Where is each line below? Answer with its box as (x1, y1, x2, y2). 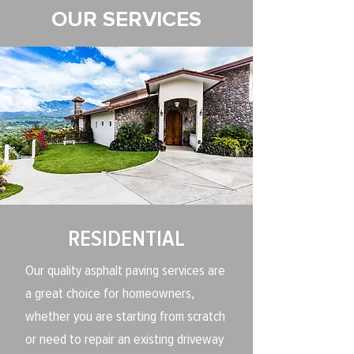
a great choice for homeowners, (25, 287, 194, 301)
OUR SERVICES (51, 9, 201, 31)
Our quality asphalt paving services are (25, 264, 225, 278)
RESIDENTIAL (67, 228, 185, 250)
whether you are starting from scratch (25, 310, 225, 324)
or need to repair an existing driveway (25, 333, 224, 347)
